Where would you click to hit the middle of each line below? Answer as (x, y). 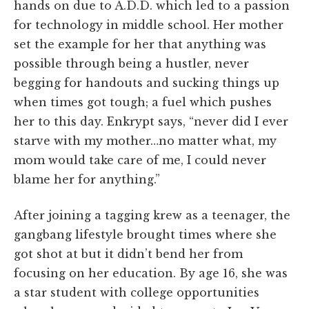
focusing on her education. (97, 273)
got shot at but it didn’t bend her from (128, 253)
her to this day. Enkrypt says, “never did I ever (151, 121)
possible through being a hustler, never (131, 63)
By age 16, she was (233, 273)
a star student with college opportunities (137, 292)
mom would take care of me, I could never (140, 160)
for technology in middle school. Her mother (149, 24)
